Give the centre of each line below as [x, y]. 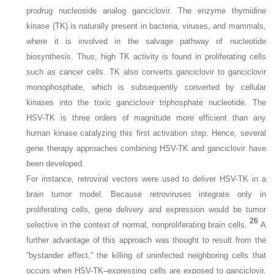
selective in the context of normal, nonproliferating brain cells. [137, 224]
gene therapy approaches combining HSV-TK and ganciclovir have [146, 148]
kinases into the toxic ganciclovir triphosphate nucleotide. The [146, 102]
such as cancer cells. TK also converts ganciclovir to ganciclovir [146, 72]
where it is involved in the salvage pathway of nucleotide [146, 41]
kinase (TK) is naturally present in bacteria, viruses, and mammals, [146, 26]
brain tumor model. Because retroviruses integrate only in [146, 194]
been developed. [56, 163]
